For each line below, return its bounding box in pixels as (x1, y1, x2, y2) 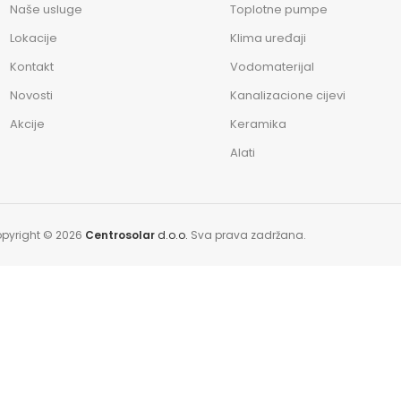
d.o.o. (158, 227, 191, 243)
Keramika (230, 115, 287, 132)
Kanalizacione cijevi (230, 87, 346, 104)
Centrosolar (82, 227, 158, 243)
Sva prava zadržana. (191, 227, 306, 243)
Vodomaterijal (230, 58, 315, 75)
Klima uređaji (230, 30, 307, 47)
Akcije (10, 115, 46, 132)
